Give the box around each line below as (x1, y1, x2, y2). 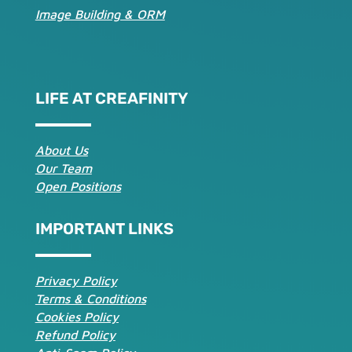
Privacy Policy (35, 273, 117, 288)
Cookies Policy (35, 309, 119, 324)
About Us (35, 142, 88, 157)
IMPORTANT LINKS (35, 218, 174, 238)
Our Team (35, 160, 92, 175)
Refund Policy (35, 327, 115, 342)
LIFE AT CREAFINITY (35, 88, 188, 108)
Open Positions (35, 178, 121, 193)
